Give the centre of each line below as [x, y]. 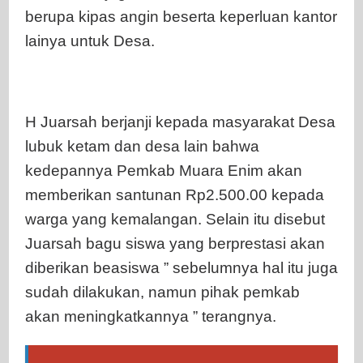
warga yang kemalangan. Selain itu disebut [175, 219]
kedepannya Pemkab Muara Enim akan [164, 170]
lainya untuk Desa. [90, 41]
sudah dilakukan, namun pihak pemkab [162, 292]
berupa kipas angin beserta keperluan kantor [181, 16]
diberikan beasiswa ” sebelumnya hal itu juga [181, 267]
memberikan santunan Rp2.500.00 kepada [175, 194]
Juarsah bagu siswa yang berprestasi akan [175, 243]
